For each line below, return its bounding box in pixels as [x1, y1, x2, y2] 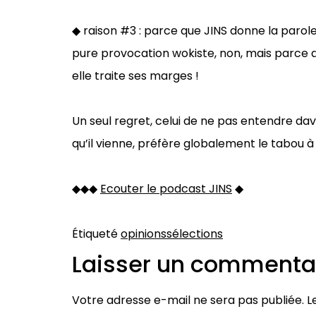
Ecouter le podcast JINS [100, 180, 232, 197]
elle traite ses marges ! [72, 67, 199, 84]
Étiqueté [72, 225, 121, 242]
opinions [121, 225, 166, 242]
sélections [166, 225, 223, 242]
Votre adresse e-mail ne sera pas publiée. [72, 291, 304, 308]
